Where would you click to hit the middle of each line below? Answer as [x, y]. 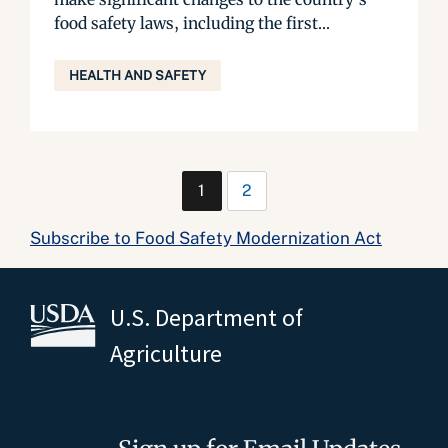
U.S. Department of [206, 317]
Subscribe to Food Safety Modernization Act [206, 238]
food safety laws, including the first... [192, 23]
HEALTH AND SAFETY [137, 75]
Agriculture [166, 353]
